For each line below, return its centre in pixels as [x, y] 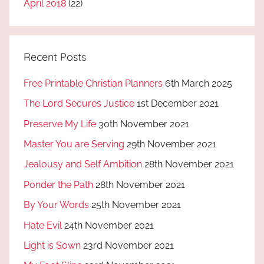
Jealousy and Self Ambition [83, 164]
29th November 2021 [171, 144]
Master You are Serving [74, 144]
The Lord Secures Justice [79, 104]
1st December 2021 [178, 104]
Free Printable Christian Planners [93, 83]
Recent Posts [55, 57]
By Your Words [56, 205]
